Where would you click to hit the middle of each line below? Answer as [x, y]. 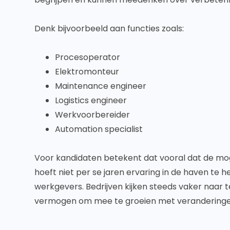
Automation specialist [99, 129]
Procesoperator [88, 57]
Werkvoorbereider [93, 115]
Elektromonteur [87, 72]
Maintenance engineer [101, 86]
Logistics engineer [91, 101]
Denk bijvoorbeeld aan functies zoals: [109, 29]
